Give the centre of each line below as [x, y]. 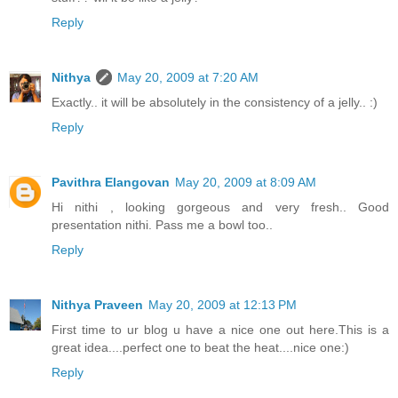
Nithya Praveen [97, 304]
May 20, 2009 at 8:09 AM [246, 182]
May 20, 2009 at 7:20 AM [188, 78]
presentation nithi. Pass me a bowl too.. [162, 225]
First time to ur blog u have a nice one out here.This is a [220, 329]
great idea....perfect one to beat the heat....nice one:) [200, 347]
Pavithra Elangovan [111, 182]
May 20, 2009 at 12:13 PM [223, 304]
